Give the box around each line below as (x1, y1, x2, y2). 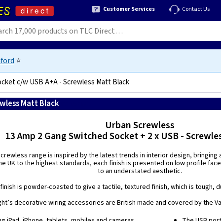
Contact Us (182, 4, 210, 13)
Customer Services (103, 4, 155, 13)
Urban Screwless (105, 118, 175, 132)
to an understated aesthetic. (97, 166, 182, 176)
